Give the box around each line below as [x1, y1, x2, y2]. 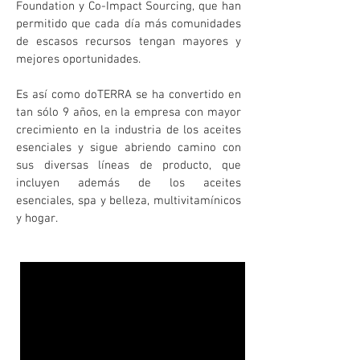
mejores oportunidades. [16, 52, 144, 67]
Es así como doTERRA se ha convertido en [16, 88, 241, 102]
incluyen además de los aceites [16, 176, 241, 190]
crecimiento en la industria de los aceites [16, 123, 241, 137]
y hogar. [16, 211, 61, 226]
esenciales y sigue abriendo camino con [16, 141, 241, 155]
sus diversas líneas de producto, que [16, 158, 241, 173]
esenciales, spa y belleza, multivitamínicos [16, 194, 241, 208]
